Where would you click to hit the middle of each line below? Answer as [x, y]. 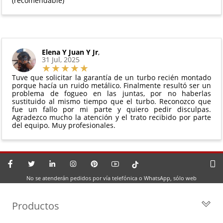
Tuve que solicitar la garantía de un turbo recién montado [111, 78]
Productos [36, 206]
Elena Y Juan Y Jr [70, 52]
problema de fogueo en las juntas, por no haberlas [111, 94]
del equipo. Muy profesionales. [64, 125]
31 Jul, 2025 [61, 60]
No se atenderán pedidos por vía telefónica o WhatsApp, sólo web [111, 178]
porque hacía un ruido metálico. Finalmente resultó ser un [111, 86]
